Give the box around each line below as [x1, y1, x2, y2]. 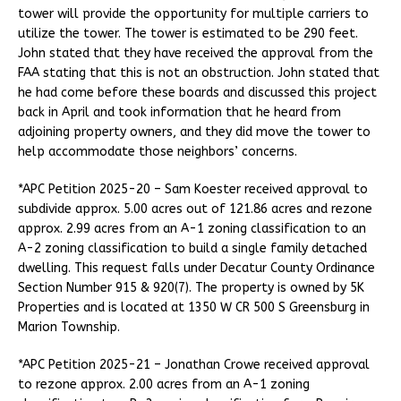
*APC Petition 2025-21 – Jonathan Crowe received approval [18, 356, 370, 372]
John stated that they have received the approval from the [18, 45, 373, 61]
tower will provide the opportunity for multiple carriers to [18, 5, 369, 21]
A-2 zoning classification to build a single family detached [18, 240, 367, 256]
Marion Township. [18, 319, 120, 335]
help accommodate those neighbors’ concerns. [18, 143, 297, 159]
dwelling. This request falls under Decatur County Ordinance [18, 260, 375, 276]
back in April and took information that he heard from [18, 104, 341, 120]
